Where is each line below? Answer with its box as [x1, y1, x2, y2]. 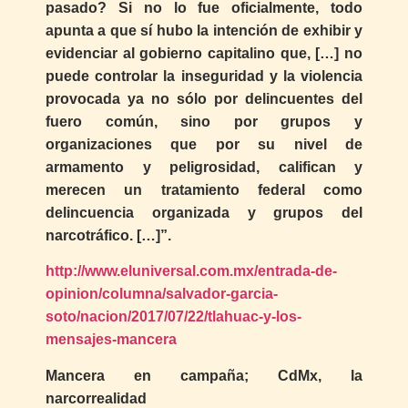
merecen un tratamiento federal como [46, 181, 362, 198]
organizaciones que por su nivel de [46, 136, 362, 152]
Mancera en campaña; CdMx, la [46, 367, 362, 383]
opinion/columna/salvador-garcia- [46, 286, 278, 302]
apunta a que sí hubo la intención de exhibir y [46, 22, 362, 38]
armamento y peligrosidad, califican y [46, 158, 362, 175]
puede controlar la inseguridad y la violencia [46, 67, 362, 84]
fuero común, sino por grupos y [46, 113, 362, 129]
